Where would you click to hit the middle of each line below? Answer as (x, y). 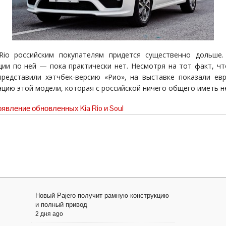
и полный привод (61, 205)
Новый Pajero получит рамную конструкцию (102, 195)
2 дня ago (49, 214)
